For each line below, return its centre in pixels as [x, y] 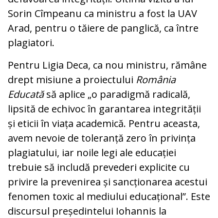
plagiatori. [31, 42]
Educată [26, 94]
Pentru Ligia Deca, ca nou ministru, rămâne [107, 65]
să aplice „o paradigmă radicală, [117, 94]
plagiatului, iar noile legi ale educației [92, 152]
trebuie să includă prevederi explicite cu [99, 167]
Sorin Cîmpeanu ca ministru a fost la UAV [102, 13]
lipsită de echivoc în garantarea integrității [104, 109]
